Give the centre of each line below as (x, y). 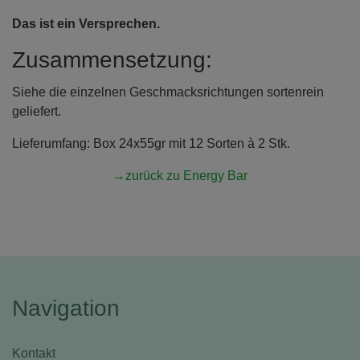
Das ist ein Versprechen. (86, 23)
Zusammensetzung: (112, 59)
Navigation (66, 308)
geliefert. (37, 111)
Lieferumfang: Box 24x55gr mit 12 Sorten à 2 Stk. (151, 143)
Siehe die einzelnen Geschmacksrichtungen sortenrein (168, 92)
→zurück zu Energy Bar (180, 175)
